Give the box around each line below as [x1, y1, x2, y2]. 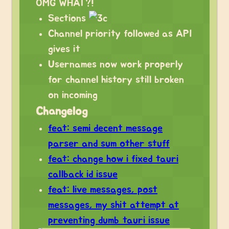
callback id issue [48, 169, 118, 179]
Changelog [36, 105, 87, 118]
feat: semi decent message [48, 123, 163, 133]
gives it [48, 44, 80, 54]
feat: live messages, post [48, 185, 157, 195]
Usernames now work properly [48, 59, 183, 70]
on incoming [48, 90, 98, 100]
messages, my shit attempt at [48, 200, 179, 210]
